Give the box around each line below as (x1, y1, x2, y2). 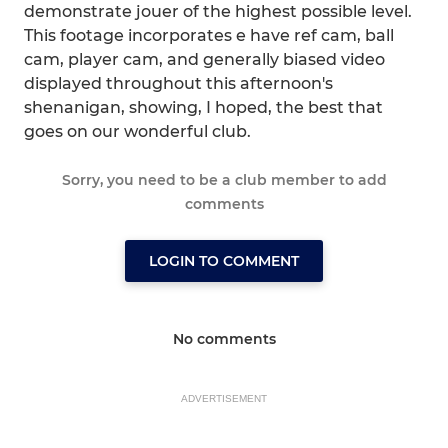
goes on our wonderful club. (24, 121, 251, 141)
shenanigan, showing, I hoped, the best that (24, 97, 383, 117)
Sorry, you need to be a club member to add (61, 170, 387, 189)
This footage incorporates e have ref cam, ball (24, 25, 394, 45)
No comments (172, 329, 276, 348)
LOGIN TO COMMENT (149, 251, 299, 270)
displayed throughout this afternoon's (24, 73, 333, 93)
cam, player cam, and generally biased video (24, 49, 385, 69)
